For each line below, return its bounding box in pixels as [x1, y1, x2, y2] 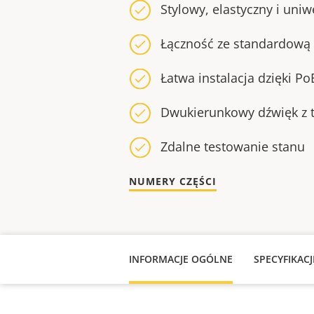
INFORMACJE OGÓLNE [129, 252, 233, 266]
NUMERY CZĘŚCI [129, 175, 217, 188]
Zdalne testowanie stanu [161, 138, 305, 155]
